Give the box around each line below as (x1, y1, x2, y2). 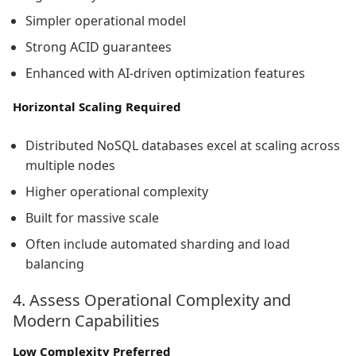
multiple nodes (25, 156, 115, 174)
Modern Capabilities (13, 309, 160, 331)
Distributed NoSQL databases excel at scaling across (25, 136, 340, 154)
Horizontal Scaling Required (13, 99, 181, 115)
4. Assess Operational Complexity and (13, 288, 291, 311)
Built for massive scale (25, 208, 159, 226)
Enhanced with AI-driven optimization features (25, 64, 305, 83)
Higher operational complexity (25, 182, 208, 200)
